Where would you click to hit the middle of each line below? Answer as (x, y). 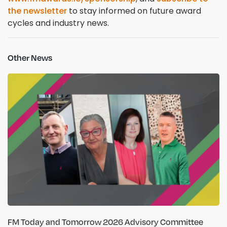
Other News (30, 57)
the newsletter (37, 11)
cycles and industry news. (58, 23)
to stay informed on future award (134, 11)
